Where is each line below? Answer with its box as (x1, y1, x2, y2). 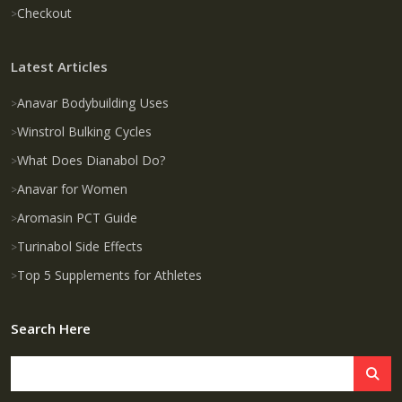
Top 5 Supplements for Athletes (17, 266, 202, 284)
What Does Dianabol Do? (17, 151, 166, 169)
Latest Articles (11, 57, 108, 75)
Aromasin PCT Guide (17, 208, 137, 226)
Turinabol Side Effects (17, 237, 143, 255)
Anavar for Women (17, 179, 127, 197)
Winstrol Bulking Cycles (17, 122, 152, 140)
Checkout (17, 4, 72, 22)
